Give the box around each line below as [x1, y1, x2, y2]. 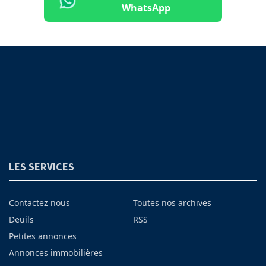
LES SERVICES [8, 160, 74, 174]
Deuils [8, 214, 34, 226]
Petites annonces [8, 230, 77, 242]
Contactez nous [8, 197, 70, 209]
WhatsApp [122, 1, 170, 15]
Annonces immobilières [8, 247, 103, 259]
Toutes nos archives [132, 197, 211, 209]
